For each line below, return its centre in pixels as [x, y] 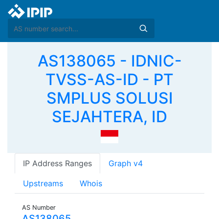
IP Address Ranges [57, 164]
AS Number [39, 208]
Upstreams [43, 184]
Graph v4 [126, 164]
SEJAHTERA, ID [109, 117]
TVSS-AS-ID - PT [109, 79]
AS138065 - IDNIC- [109, 61]
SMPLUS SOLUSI [109, 98]
